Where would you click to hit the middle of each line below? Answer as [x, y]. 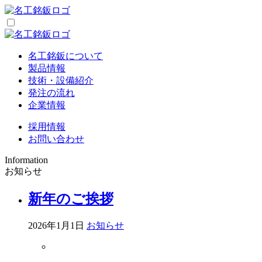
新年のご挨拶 [71, 199]
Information [26, 160]
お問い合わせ [56, 139]
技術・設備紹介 [61, 80]
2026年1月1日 [56, 225]
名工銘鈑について [65, 56]
